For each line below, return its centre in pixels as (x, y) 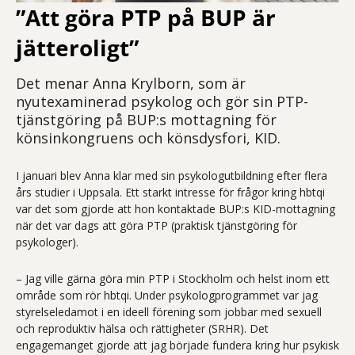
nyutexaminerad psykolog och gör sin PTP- (162, 101)
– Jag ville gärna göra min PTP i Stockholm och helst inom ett (173, 278)
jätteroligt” (77, 47)
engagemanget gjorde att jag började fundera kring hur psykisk (177, 345)
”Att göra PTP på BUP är (146, 17)
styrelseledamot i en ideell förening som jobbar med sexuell (169, 311)
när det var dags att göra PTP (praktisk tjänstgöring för (157, 225)
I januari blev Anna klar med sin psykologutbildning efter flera (172, 175)
